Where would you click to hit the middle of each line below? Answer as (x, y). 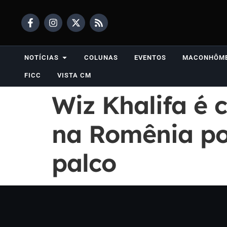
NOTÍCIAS (42, 58)
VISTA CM (74, 75)
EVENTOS (150, 58)
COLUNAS (101, 58)
